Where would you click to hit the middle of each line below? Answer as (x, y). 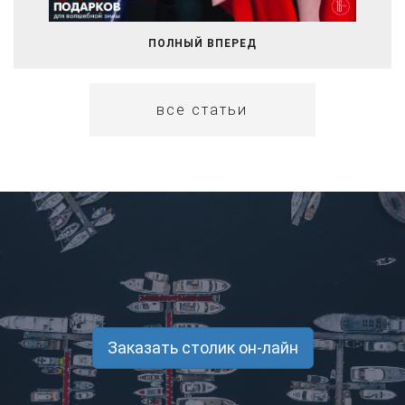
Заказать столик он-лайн (202, 347)
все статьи (202, 109)
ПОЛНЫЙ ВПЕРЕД (202, 44)
